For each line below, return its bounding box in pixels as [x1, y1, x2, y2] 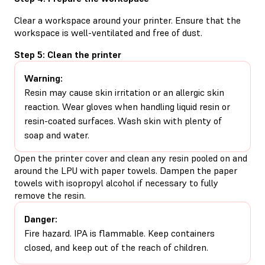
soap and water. [24, 128, 89, 141]
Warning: [24, 72, 63, 84]
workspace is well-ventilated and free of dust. [14, 26, 202, 38]
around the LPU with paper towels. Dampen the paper [14, 164, 237, 176]
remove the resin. [14, 189, 86, 201]
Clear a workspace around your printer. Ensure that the [14, 14, 241, 26]
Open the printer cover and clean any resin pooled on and [14, 151, 247, 164]
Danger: [24, 212, 57, 225]
